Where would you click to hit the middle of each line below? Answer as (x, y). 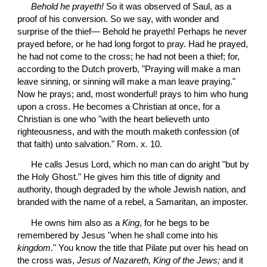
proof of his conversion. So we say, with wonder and (118, 19)
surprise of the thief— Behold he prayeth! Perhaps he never (132, 31)
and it (232, 260)
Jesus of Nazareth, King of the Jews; (149, 260)
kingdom (34, 248)
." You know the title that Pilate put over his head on (150, 248)
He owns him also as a (77, 223)
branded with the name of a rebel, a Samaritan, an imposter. (133, 202)
